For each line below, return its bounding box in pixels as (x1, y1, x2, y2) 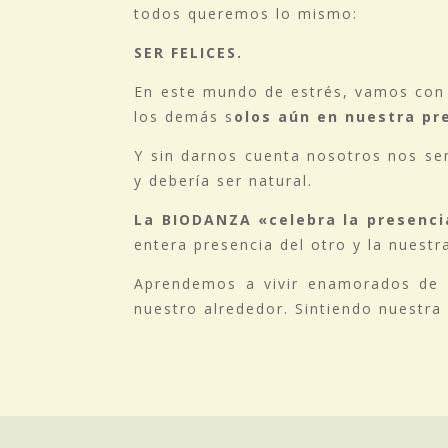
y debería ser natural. (134, 171, 314, 191)
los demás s (134, 107, 235, 127)
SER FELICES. (134, 43, 244, 63)
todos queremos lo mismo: (134, 4, 359, 24)
